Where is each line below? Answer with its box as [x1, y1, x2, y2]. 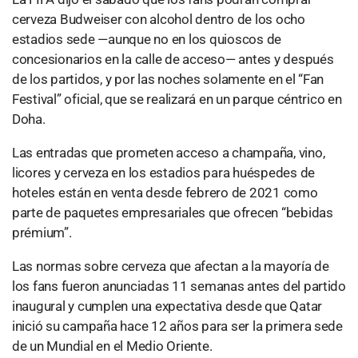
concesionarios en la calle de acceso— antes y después [12, 51, 334, 68]
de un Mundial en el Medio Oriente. [12, 338, 213, 355]
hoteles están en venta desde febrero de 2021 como [12, 185, 318, 201]
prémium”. [12, 225, 72, 241]
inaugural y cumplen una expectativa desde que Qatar [12, 298, 322, 315]
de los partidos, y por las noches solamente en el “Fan [12, 71, 324, 88]
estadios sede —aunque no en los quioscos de [12, 31, 282, 48]
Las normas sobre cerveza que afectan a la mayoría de [12, 258, 329, 275]
